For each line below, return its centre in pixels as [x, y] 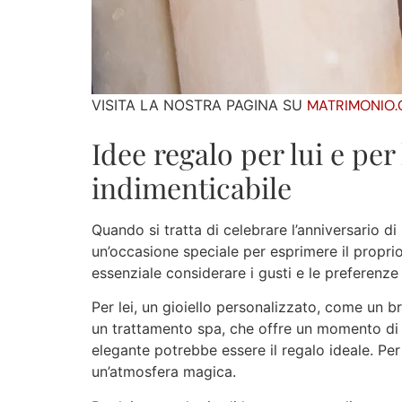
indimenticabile [192, 188]
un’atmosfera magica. [164, 372]
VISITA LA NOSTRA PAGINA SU [199, 105]
